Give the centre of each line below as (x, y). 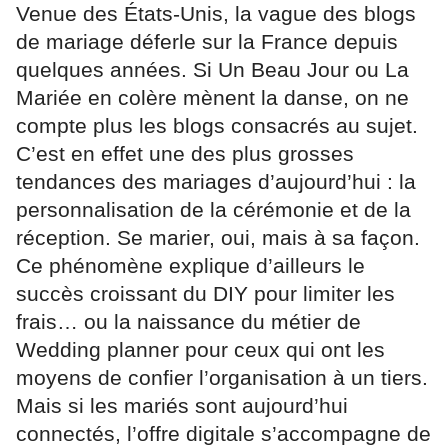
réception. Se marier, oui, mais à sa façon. (218, 237)
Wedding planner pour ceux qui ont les (200, 349)
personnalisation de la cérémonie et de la (213, 209)
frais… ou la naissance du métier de (188, 321)
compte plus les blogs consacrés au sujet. (217, 125)
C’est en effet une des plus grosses (185, 153)
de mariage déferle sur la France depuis (207, 41)
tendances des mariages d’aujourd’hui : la (216, 181)
